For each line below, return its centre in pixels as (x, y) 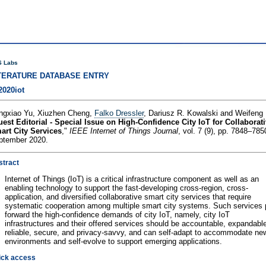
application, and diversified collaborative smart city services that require (128, 197)
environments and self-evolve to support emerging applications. (113, 241)
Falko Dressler (119, 113)
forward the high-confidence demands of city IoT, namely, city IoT (117, 214)
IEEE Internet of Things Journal (124, 131)
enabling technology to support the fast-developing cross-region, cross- (126, 188)
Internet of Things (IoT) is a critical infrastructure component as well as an (132, 179)
